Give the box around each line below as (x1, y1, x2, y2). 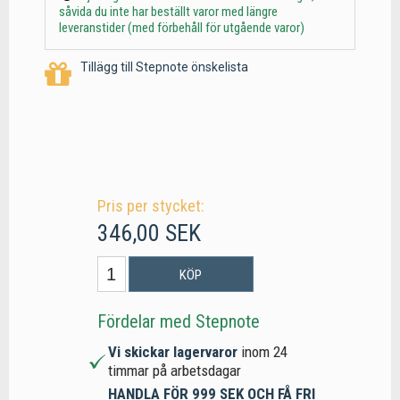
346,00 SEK (96, 220, 201, 247)
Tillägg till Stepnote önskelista (80, 59, 248, 74)
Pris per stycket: (96, 196, 204, 216)
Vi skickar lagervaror (107, 343, 241, 362)
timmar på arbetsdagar (107, 362, 241, 380)
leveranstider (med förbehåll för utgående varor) (59, 20, 304, 37)
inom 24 (240, 343, 287, 362)
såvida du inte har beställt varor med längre (59, 4, 278, 21)
